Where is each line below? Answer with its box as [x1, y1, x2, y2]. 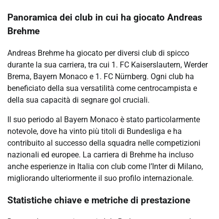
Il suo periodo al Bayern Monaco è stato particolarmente [7, 114, 200, 124]
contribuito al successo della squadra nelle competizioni [7, 138, 200, 148]
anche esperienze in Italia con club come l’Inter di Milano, [7, 161, 203, 171]
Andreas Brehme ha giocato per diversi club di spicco [7, 48, 189, 58]
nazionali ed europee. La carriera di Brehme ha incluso [7, 150, 194, 159]
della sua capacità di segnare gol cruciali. [7, 95, 150, 105]
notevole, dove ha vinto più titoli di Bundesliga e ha [7, 126, 182, 136]
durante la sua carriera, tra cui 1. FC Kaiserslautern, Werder [7, 60, 208, 69]
